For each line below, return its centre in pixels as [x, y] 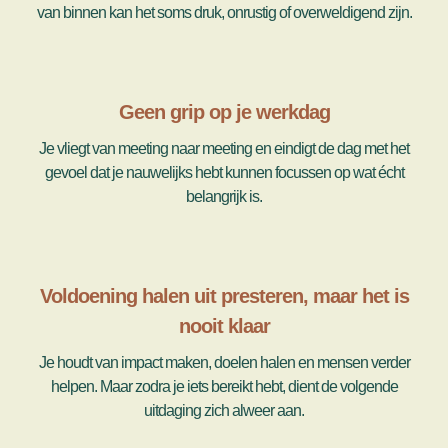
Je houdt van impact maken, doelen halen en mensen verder [224, 362]
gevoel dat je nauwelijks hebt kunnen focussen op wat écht [224, 172]
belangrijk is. [224, 196]
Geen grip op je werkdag [224, 112]
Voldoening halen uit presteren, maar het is [224, 296]
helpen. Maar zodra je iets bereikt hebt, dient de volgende [224, 386]
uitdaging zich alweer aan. [224, 410]
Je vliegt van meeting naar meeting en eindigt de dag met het [224, 148]
